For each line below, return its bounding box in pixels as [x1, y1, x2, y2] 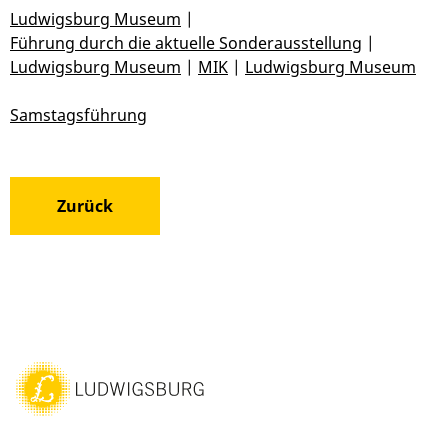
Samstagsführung [10, 103, 147, 126]
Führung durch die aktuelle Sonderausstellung [10, 31, 362, 54]
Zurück [57, 194, 113, 217]
